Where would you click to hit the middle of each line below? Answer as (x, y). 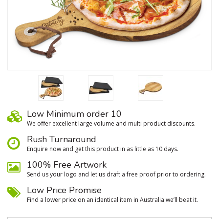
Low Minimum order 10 (74, 114)
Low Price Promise (64, 190)
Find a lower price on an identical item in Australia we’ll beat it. (112, 200)
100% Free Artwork (67, 165)
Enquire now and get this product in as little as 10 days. (103, 149)
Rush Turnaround (62, 139)
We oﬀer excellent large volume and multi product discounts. (111, 123)
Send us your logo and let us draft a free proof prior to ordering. (116, 174)
